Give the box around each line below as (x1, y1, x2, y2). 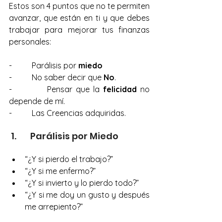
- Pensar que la (9, 84, 103, 94)
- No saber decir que (9, 72, 104, 82)
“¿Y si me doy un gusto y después (25, 190, 150, 200)
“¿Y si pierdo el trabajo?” (25, 154, 113, 164)
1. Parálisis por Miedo (9, 130, 118, 142)
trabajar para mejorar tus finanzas (9, 25, 150, 35)
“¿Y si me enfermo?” (25, 166, 96, 176)
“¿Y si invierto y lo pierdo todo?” (25, 178, 139, 188)
